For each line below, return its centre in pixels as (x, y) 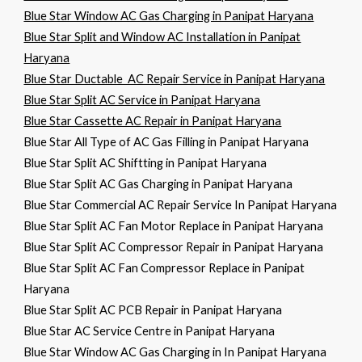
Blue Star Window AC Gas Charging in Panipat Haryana (169, 16)
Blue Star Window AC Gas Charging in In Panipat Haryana (175, 352)
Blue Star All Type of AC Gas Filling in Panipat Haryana (166, 142)
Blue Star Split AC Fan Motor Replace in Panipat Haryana (174, 226)
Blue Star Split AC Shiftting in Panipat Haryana (145, 163)
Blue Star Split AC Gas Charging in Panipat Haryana (170, 184)
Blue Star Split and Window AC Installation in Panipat (162, 37)
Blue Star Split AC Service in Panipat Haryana (142, 100)
